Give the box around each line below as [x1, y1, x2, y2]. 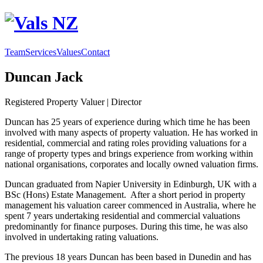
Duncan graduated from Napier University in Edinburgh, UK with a [5, 178, 257, 189]
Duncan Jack [5, 69, 83, 85]
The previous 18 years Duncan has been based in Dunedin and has [5, 251, 251, 262]
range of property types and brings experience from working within [5, 148, 253, 159]
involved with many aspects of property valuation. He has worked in [5, 127, 258, 137]
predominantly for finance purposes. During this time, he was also [5, 221, 248, 231]
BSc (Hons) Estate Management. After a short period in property [5, 189, 245, 200]
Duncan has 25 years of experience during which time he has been [5, 116, 250, 127]
